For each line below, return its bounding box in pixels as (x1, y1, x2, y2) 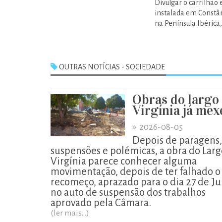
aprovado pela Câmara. (51, 197, 151, 208)
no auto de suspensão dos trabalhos (51, 187, 206, 198)
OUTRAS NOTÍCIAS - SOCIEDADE (57, 63, 165, 71)
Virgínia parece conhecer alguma (51, 156, 197, 166)
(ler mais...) (51, 209, 89, 218)
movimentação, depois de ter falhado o (51, 166, 221, 177)
